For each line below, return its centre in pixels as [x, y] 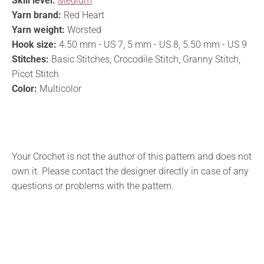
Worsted [83, 29]
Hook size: [34, 44]
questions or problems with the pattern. [93, 186]
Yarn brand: [37, 15]
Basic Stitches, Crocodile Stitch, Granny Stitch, [145, 59]
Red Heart [83, 15]
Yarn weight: [38, 29]
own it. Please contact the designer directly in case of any [130, 171]
